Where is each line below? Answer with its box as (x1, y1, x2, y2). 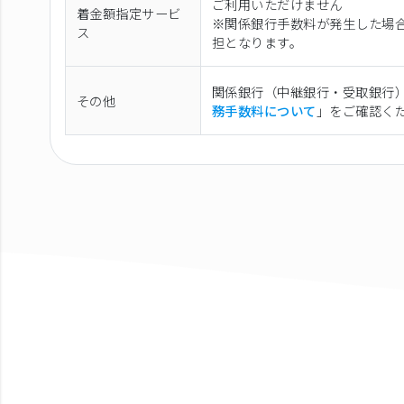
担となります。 (212, 32, 303, 51)
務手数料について (212, 100, 317, 120)
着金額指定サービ (77, 3, 181, 23)
